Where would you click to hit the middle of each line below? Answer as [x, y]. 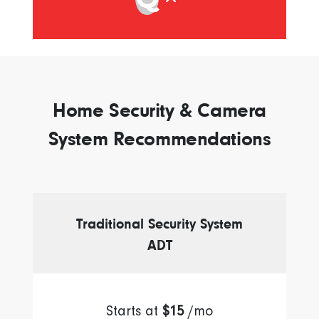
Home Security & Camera [159, 110]
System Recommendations [159, 139]
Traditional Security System [159, 224]
